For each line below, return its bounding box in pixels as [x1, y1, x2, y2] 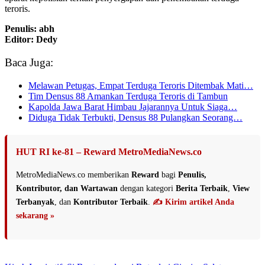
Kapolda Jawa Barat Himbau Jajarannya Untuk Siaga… [28, 101, 237, 112]
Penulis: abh [5, 24, 54, 34]
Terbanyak [16, 197, 54, 206]
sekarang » [16, 211, 54, 220]
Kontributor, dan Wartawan [16, 183, 118, 193]
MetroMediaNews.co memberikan [16, 170, 131, 179]
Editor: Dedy [5, 34, 57, 45]
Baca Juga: [5, 56, 53, 69]
